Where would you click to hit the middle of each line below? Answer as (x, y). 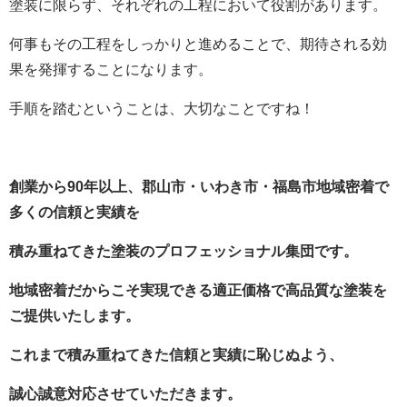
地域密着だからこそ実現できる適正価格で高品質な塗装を (198, 290)
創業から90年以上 (68, 187)
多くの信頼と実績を (74, 212)
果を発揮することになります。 (111, 69)
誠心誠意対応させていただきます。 (125, 394)
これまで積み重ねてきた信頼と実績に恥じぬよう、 (176, 355)
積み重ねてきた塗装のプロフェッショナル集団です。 (184, 251)
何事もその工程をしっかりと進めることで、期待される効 (198, 44)
